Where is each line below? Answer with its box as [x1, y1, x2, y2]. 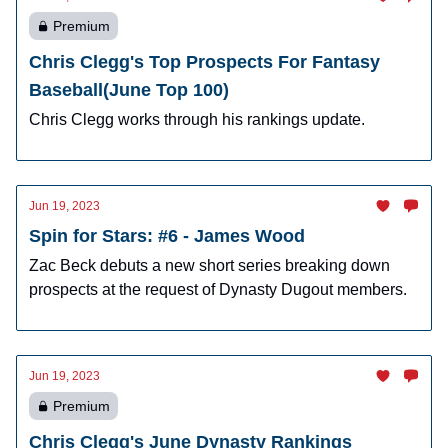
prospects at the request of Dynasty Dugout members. [29, 281, 407, 298]
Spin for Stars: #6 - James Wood [29, 226, 305, 246]
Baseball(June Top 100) [29, 80, 229, 100]
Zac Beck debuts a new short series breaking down [29, 257, 390, 274]
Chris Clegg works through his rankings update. [29, 111, 365, 128]
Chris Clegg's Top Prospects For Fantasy [29, 52, 380, 72]
